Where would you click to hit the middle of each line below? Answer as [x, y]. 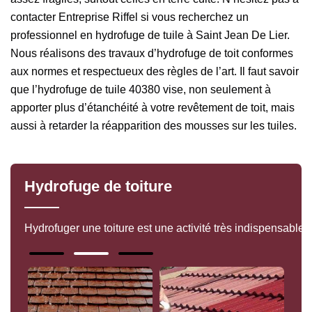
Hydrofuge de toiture [98, 186]
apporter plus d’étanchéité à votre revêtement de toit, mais [153, 107]
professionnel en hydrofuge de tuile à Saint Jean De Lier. [150, 35]
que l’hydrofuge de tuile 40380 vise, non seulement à [141, 89]
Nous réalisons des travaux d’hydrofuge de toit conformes [152, 53]
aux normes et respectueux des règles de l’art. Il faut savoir [155, 71]
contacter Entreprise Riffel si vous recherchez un [130, 17]
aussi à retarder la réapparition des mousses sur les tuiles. [154, 125]
